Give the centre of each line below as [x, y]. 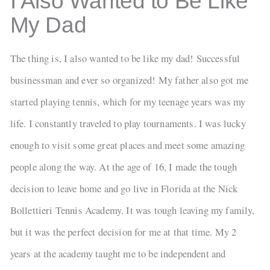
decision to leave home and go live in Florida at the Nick [124, 189]
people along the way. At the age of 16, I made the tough [124, 167]
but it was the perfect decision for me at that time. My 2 [123, 232]
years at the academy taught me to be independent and [118, 254]
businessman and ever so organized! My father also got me [129, 80]
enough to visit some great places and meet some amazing [127, 145]
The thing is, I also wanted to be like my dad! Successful [125, 58]
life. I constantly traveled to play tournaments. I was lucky [128, 124]
